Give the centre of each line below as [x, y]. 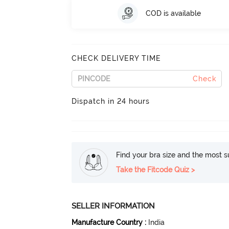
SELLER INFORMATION [113, 206]
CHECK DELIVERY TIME [117, 58]
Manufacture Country [107, 222]
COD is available [173, 13]
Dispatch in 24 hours [111, 101]
